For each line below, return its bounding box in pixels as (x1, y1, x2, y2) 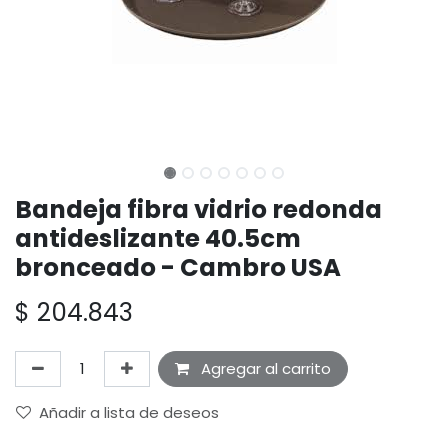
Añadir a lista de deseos (39, 402, 219, 424)
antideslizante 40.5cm (15, 221, 301, 257)
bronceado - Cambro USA (15, 250, 341, 286)
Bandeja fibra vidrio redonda (15, 192, 382, 228)
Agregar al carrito (197, 358, 331, 380)
